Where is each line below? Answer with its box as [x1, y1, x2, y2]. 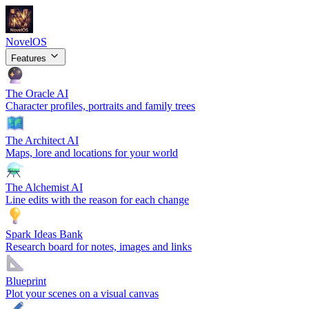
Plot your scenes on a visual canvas [6, 288, 159, 299]
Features [11, 53, 49, 63]
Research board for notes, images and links [6, 241, 192, 252]
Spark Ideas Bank [6, 228, 83, 240]
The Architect [6, 134, 67, 146]
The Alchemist [6, 181, 71, 193]
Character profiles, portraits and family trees [6, 100, 195, 112]
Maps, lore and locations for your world [6, 147, 178, 159]
